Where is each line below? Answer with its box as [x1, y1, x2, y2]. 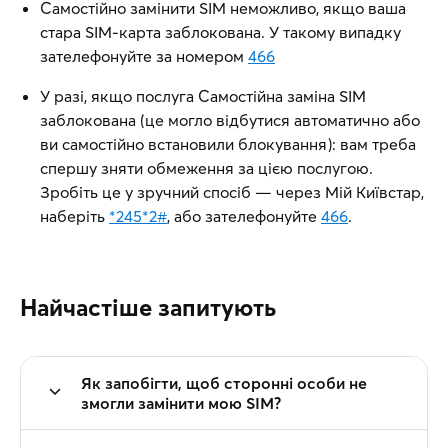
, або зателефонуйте [167, 206, 321, 226]
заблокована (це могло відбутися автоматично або [40, 110, 420, 130]
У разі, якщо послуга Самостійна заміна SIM [40, 86, 366, 106]
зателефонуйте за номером [40, 46, 248, 66]
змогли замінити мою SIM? [81, 393, 281, 413]
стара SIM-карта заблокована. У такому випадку [40, 22, 401, 42]
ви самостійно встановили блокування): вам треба [40, 134, 416, 154]
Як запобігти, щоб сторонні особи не [81, 373, 367, 393]
